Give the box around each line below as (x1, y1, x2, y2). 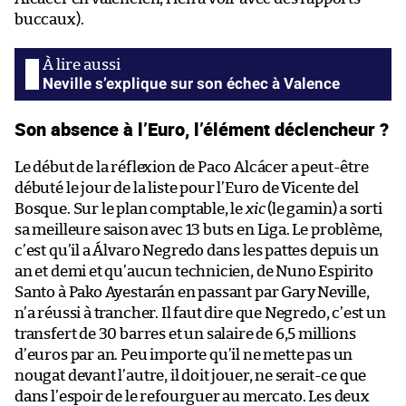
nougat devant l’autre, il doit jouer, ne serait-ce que (14, 367, 367, 383)
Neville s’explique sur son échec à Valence (43, 73, 340, 92)
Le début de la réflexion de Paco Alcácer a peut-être (14, 159, 369, 175)
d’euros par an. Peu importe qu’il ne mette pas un (14, 346, 353, 362)
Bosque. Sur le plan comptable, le (14, 200, 246, 217)
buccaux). (14, 11, 84, 27)
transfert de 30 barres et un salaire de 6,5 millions (14, 325, 356, 342)
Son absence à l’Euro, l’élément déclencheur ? (14, 115, 389, 141)
